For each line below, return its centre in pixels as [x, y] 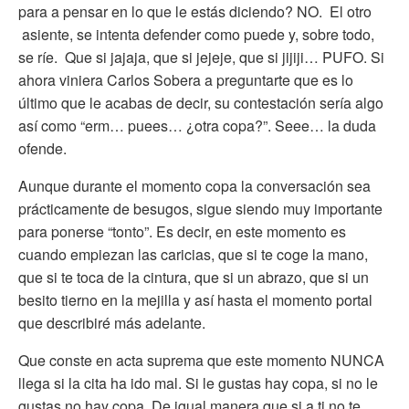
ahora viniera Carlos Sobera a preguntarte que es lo [186, 80]
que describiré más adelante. [112, 323]
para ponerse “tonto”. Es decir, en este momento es [182, 232]
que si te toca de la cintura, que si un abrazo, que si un [194, 278]
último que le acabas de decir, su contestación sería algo [201, 103]
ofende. [42, 149]
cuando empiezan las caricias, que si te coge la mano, [193, 255]
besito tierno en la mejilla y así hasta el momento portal [195, 300]
